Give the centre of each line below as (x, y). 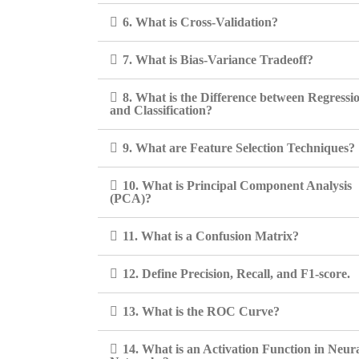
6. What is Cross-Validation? (200, 22)
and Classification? (161, 110)
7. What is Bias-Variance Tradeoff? (218, 60)
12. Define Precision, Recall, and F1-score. (236, 274)
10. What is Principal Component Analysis (237, 186)
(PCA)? (131, 198)
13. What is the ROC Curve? (201, 311)
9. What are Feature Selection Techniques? (239, 148)
